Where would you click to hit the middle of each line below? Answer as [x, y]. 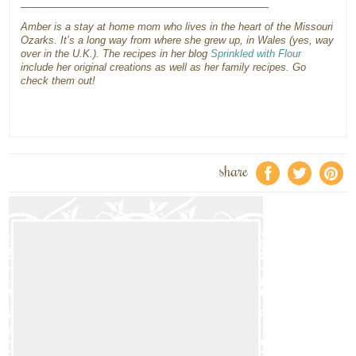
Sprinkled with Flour [256, 54]
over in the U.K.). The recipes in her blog [116, 54]
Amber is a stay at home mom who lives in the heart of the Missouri [177, 27]
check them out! [58, 81]
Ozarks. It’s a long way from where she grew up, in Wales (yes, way [178, 40]
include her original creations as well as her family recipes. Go [164, 67]
